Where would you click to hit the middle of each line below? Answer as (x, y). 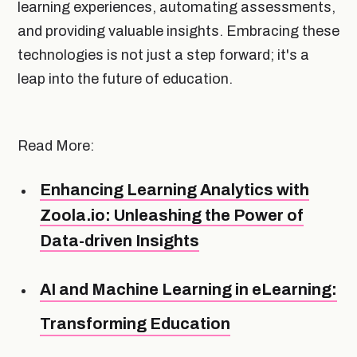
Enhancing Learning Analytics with (175, 189)
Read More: (56, 145)
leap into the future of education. (125, 78)
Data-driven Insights (120, 240)
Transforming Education (135, 324)
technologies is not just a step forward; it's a (163, 55)
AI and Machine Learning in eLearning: (188, 290)
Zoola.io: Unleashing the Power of (172, 215)
